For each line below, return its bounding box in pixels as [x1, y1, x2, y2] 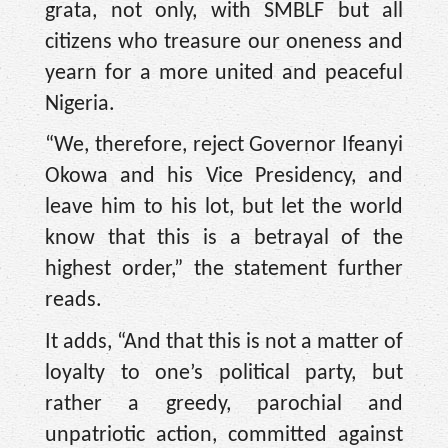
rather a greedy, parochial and [45, 392, 403, 416]
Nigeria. [45, 92, 115, 116]
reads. [45, 289, 102, 313]
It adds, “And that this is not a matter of [45, 330, 403, 354]
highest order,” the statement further [45, 258, 403, 282]
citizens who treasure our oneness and [45, 30, 403, 54]
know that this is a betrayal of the [45, 227, 403, 251]
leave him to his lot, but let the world [45, 196, 403, 220]
